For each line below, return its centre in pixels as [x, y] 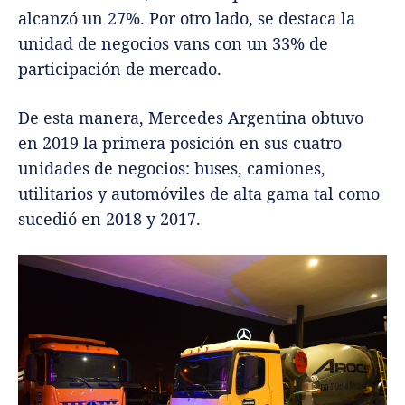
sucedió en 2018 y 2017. [109, 219]
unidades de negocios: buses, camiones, [172, 169]
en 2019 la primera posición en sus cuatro [180, 143]
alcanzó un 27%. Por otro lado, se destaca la [187, 19]
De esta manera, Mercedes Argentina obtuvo [191, 118]
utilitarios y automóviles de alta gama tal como [199, 194]
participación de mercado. [120, 69]
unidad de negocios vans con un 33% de [173, 44]
